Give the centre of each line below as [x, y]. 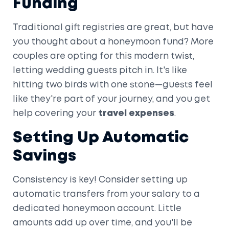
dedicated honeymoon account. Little [97, 209]
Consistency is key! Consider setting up [100, 180]
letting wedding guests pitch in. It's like [100, 71]
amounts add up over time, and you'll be [102, 223]
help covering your [55, 113]
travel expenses [136, 113]
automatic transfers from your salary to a [106, 194]
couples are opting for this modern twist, [104, 56]
